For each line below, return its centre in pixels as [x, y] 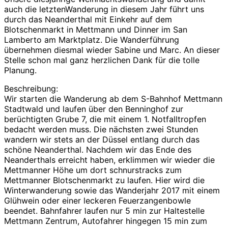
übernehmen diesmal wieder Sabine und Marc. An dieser [112, 50]
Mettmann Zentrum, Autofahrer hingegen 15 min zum [106, 221]
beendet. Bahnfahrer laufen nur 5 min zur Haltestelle [104, 211]
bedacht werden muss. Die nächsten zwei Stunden [101, 130]
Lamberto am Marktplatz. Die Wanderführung [92, 40]
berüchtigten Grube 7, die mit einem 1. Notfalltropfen [105, 119]
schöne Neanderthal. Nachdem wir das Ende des [98, 150]
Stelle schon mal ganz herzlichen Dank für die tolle [102, 60]
